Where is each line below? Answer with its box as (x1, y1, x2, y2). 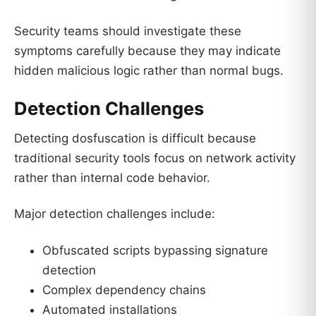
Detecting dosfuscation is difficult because (14, 130, 256, 145)
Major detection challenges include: (14, 207, 215, 221)
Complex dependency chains (42, 283, 206, 298)
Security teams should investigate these (14, 24, 241, 39)
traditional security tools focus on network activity (14, 150, 296, 165)
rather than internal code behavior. (14, 170, 210, 185)
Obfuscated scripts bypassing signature (42, 243, 268, 258)
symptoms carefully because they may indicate (14, 44, 281, 59)
